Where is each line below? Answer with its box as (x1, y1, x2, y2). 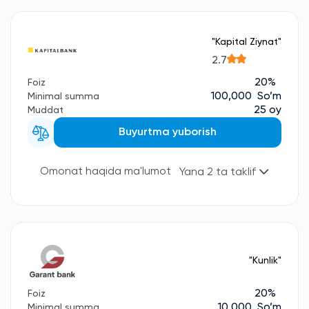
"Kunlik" (249, 255, 281, 266)
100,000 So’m (211, 90, 281, 102)
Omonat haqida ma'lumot (40, 166, 171, 178)
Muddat (28, 105, 63, 115)
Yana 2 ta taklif (179, 167, 259, 179)
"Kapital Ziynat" (212, 37, 281, 48)
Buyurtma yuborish (118, 126, 217, 138)
